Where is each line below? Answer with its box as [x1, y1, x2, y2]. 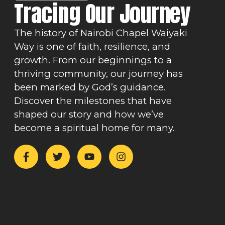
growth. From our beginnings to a [14, 54, 172, 66]
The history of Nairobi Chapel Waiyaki [14, 27, 187, 39]
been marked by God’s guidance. [14, 81, 166, 93]
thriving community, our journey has [14, 67, 183, 79]
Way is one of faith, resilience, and [14, 40, 170, 52]
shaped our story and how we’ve [14, 108, 164, 120]
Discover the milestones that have [14, 94, 172, 106]
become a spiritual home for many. [14, 122, 175, 134]
